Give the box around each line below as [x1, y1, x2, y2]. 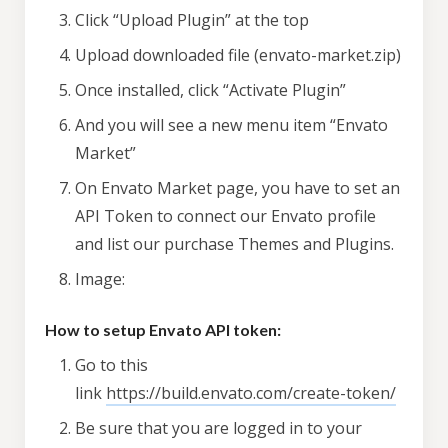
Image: [75, 268, 129, 290]
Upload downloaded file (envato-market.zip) [75, 44, 401, 66]
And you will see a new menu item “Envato [75, 114, 388, 136]
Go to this [75, 354, 148, 376]
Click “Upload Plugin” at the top [75, 9, 309, 31]
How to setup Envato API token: [45, 320, 281, 339]
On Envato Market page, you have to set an [75, 177, 400, 199]
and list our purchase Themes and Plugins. [75, 233, 394, 255]
